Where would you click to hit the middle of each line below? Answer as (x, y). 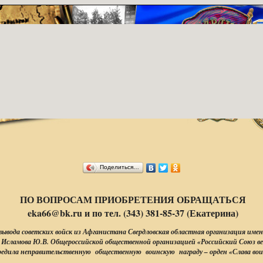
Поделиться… (119, 167)
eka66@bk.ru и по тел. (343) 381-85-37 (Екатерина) (131, 213)
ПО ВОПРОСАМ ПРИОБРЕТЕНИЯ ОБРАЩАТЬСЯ (131, 199)
